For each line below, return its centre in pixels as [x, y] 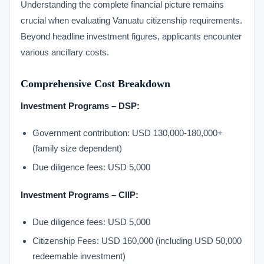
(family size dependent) [77, 148]
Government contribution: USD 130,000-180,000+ [128, 133]
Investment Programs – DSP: [80, 106]
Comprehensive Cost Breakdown [95, 84]
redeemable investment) [79, 256]
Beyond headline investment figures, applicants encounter [131, 36]
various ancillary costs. [65, 52]
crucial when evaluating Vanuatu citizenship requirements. [131, 20]
